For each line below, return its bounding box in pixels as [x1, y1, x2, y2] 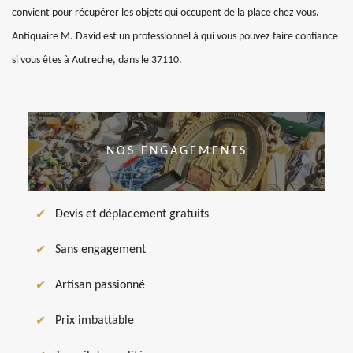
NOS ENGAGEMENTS [106, 145, 247, 158]
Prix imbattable [55, 314, 134, 328]
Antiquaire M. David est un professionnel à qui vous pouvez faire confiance [12, 31, 338, 43]
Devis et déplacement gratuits [55, 208, 209, 221]
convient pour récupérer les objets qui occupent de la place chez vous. [12, 7, 319, 20]
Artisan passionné [55, 279, 145, 292]
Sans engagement [55, 243, 146, 257]
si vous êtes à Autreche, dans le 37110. [12, 54, 182, 67]
